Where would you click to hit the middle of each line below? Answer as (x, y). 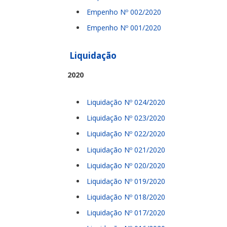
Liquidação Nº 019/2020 (126, 181)
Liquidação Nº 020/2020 (126, 165)
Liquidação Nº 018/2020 (126, 197)
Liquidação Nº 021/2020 (126, 149)
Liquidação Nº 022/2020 (126, 134)
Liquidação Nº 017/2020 (126, 213)
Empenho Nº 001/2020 (124, 28)
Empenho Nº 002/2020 (124, 12)
